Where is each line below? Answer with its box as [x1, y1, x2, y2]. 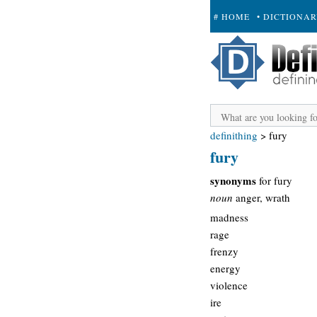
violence [210, 278, 248, 292]
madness [210, 210, 248, 224]
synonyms [210, 172, 256, 188]
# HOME [214, 11, 250, 22]
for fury [256, 173, 292, 188]
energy [210, 261, 241, 275]
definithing [210, 128, 258, 142]
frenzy [210, 244, 238, 258]
